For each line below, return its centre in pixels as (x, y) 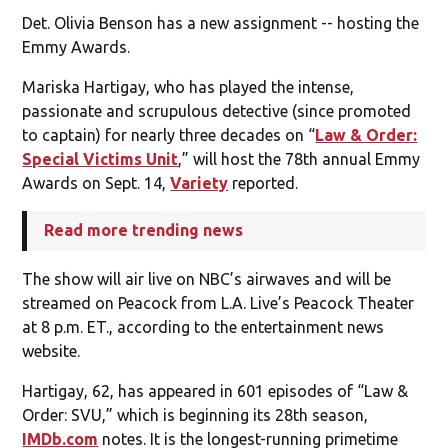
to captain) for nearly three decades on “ (169, 134)
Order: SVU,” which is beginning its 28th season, (195, 414)
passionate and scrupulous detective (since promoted (217, 110)
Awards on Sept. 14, (96, 182)
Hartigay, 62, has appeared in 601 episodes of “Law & (215, 390)
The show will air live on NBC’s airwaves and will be (207, 278)
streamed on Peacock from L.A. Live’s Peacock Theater (218, 302)
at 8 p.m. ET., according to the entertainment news (203, 326)
